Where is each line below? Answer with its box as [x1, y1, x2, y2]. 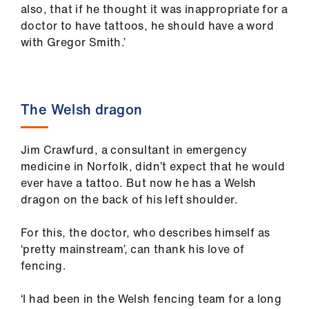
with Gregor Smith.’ [21, 34, 132, 51]
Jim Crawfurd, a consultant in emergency [21, 141, 248, 159]
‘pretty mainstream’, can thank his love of [21, 241, 245, 258]
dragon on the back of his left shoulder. [21, 191, 238, 208]
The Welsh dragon [21, 99, 143, 120]
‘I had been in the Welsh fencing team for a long [21, 290, 282, 308]
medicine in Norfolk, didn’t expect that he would [21, 158, 286, 175]
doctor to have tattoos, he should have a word [21, 17, 274, 34]
